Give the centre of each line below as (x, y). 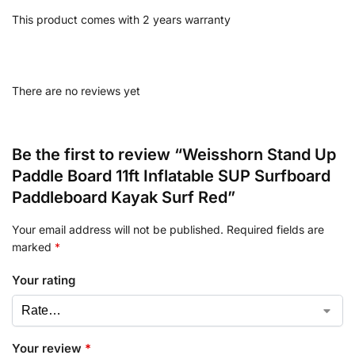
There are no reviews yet (76, 90)
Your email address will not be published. (118, 229)
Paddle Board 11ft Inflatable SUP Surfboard (171, 176)
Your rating (44, 281)
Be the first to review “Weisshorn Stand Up (174, 154)
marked (33, 246)
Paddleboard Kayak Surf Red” (124, 197)
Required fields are (275, 229)
